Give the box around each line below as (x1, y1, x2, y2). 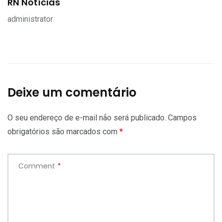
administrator (7, 14, 53, 24)
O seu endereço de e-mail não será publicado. (7, 113, 166, 123)
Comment (18, 161, 55, 171)
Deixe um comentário (7, 84, 136, 101)
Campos (168, 113, 197, 123)
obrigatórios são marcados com (7, 127, 119, 137)
